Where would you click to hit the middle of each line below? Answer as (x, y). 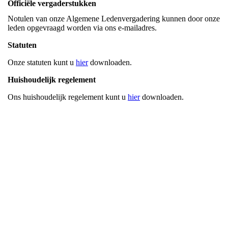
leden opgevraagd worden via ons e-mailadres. (83, 27)
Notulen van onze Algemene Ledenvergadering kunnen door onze (114, 18)
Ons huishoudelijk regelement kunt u (68, 97)
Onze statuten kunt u (42, 62)
